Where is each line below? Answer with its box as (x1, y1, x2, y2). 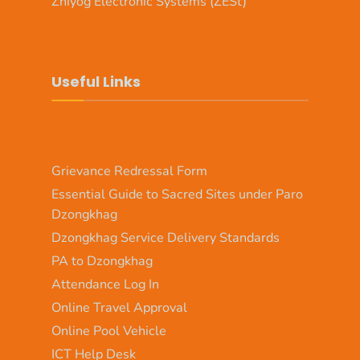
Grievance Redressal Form (51, 162, 207, 181)
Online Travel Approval (51, 299, 187, 317)
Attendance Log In (51, 276, 159, 294)
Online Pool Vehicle (51, 322, 166, 341)
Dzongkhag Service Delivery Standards (51, 229, 280, 247)
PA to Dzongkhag (51, 252, 153, 271)
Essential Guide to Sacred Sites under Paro (51, 186, 303, 204)
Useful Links (51, 72, 141, 92)
